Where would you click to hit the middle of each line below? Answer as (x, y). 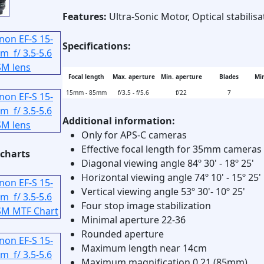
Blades (229, 77)
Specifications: (97, 46)
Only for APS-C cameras (134, 135)
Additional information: (119, 121)
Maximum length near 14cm (144, 248)
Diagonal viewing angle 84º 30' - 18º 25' (168, 163)
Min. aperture (181, 77)
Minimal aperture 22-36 (133, 220)
